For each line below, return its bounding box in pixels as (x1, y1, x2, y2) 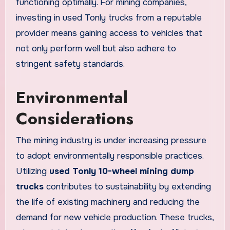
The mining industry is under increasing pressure (15, 135, 206, 146)
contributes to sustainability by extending (43, 181, 211, 192)
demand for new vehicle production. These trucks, (15, 212, 214, 223)
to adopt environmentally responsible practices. (15, 150, 203, 161)
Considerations (15, 107, 133, 131)
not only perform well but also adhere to (15, 43, 176, 54)
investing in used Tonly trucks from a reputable (15, 12, 202, 24)
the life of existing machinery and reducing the (15, 196, 200, 207)
